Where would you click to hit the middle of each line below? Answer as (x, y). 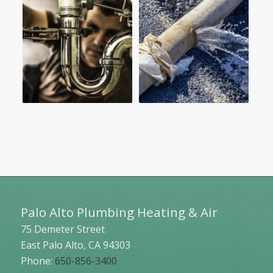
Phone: (37, 261)
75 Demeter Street (62, 229)
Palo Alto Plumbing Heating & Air (119, 212)
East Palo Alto (52, 245)
